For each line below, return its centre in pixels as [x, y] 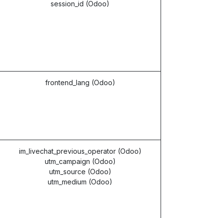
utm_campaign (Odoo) [80, 161]
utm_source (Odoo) [80, 172]
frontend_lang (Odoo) [80, 82]
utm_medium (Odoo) [80, 182]
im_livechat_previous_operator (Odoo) [80, 151]
